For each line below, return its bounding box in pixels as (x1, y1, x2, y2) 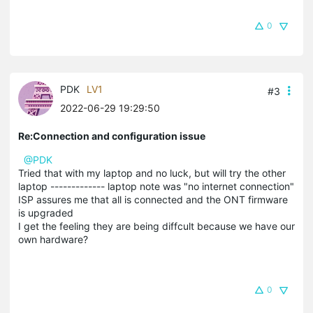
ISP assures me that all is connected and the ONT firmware (18, 193, 288, 205)
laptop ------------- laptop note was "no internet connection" (18, 180, 294, 192)
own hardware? (18, 233, 88, 245)
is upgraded (18, 206, 73, 219)
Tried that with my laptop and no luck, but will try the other (18, 166, 286, 179)
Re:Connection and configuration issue (18, 129, 205, 142)
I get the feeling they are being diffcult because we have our (18, 219, 295, 232)
